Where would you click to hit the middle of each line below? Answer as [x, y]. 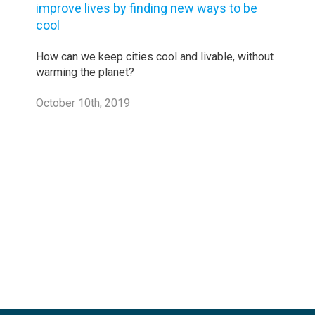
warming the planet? [85, 72]
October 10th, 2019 [83, 103]
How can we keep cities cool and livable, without [155, 57]
